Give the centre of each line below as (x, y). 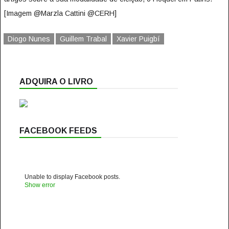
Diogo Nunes (29, 39)
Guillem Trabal (83, 39)
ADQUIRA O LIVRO (56, 82)
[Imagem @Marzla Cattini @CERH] (60, 13)
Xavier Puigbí (138, 39)
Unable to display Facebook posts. (72, 177)
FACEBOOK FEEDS (58, 131)
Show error (40, 185)
